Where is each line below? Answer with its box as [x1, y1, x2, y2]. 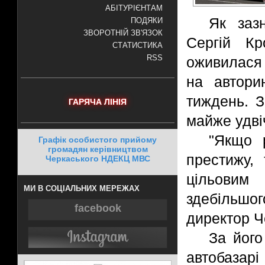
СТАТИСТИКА [112, 41, 163, 50]
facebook [74, 202, 121, 214]
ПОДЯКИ [131, 17, 163, 25]
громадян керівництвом [47, 144, 148, 154]
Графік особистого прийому [38, 135, 157, 144]
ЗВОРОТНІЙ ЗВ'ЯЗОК [83, 29, 163, 37]
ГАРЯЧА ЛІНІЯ [69, 97, 127, 106]
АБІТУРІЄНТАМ [105, 4, 163, 12]
